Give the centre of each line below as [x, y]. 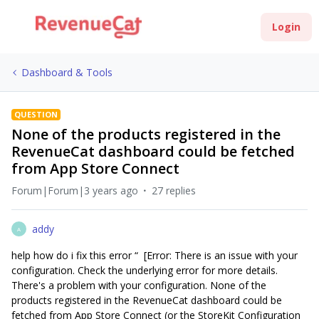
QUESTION [36, 114]
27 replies [174, 190]
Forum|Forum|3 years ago [75, 190]
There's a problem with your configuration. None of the [139, 285]
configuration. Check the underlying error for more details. [145, 270]
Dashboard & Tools [67, 72]
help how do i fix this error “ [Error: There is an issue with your [155, 255]
